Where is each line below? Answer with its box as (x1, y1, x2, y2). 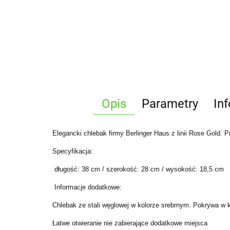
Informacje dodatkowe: (52, 183, 122, 191)
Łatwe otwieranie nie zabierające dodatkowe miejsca (52, 219, 207, 227)
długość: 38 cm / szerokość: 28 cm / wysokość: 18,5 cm (52, 165, 224, 173)
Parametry (142, 97, 198, 111)
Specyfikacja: (52, 147, 93, 155)
